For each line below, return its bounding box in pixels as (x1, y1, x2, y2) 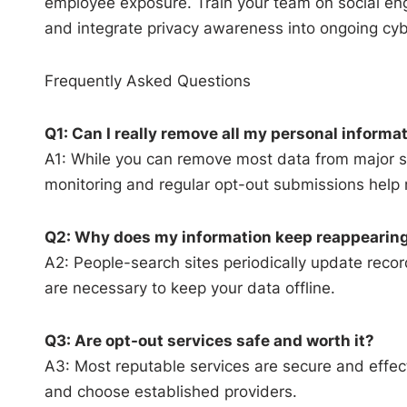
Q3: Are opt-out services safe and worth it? (44, 331, 374, 350)
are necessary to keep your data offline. (44, 278, 335, 297)
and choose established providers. (44, 382, 297, 401)
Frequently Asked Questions (44, 71, 251, 90)
